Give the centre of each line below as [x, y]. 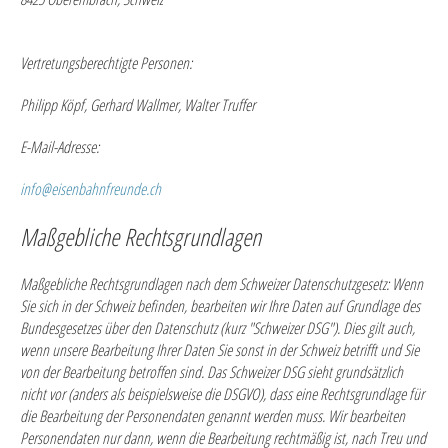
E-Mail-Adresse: [59, 147]
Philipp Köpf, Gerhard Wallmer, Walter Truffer [137, 105]
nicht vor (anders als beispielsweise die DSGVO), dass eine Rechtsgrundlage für [222, 394]
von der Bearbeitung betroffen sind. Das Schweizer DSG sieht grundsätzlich [211, 372]
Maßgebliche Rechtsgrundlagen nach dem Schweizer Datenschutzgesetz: [206, 284]
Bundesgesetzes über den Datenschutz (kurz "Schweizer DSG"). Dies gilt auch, [217, 328]
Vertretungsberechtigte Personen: [106, 63]
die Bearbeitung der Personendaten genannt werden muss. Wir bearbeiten [212, 416]
